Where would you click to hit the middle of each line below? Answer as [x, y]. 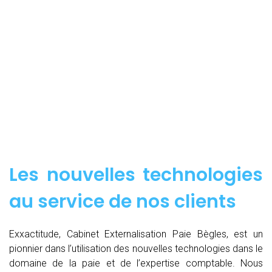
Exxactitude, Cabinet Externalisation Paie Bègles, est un [136, 234]
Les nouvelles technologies [136, 175]
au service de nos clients [123, 201]
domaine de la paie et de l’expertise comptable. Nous [136, 263]
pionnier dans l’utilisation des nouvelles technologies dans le [136, 248]
